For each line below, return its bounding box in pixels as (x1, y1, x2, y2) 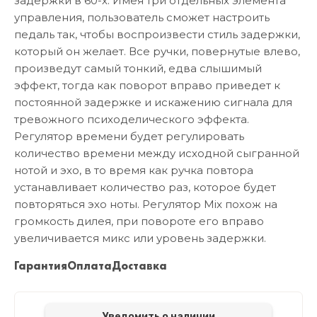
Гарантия (14, 258, 67, 274)
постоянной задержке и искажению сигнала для (14, 96, 292, 110)
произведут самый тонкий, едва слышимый (14, 62, 262, 76)
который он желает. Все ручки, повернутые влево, (14, 45, 300, 59)
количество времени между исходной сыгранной (14, 146, 299, 161)
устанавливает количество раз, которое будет (14, 180, 276, 195)
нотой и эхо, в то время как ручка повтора (14, 163, 253, 178)
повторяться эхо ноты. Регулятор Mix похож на (14, 197, 277, 212)
